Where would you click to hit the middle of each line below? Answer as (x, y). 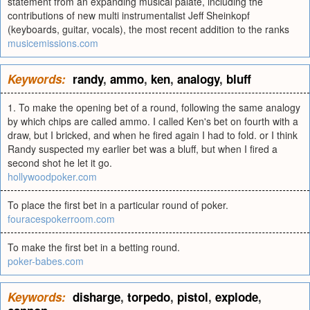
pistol (193, 297)
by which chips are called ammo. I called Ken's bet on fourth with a (153, 121)
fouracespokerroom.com (61, 219)
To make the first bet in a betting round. (94, 247)
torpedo (149, 297)
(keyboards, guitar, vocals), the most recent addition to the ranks (148, 29)
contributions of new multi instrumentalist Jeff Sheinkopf (129, 15)
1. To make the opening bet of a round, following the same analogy (154, 107)
